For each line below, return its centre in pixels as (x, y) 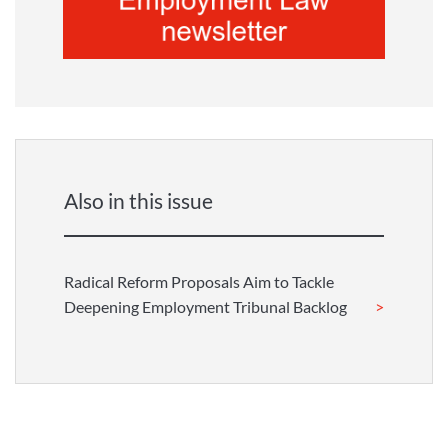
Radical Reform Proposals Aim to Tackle (199, 281)
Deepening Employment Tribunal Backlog (205, 306)
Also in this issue (138, 201)
